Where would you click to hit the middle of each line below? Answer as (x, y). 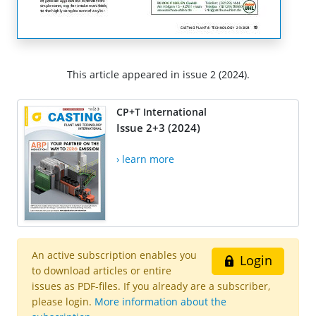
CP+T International (162, 112)
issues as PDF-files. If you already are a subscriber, (151, 286)
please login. (63, 302)
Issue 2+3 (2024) (158, 128)
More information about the (160, 302)
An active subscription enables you (114, 255)
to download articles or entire (102, 271)
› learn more (145, 159)
